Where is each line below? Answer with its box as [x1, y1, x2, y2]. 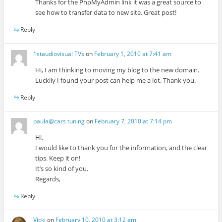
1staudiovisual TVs [33, 49, 85, 58]
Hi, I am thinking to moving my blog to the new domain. [35, 65, 200, 74]
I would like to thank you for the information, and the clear [35, 143, 208, 152]
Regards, [35, 174, 61, 183]
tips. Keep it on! [35, 154, 81, 163]
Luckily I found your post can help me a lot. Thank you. [35, 75, 196, 85]
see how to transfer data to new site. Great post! [35, 8, 177, 17]
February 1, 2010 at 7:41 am [94, 49, 172, 58]
